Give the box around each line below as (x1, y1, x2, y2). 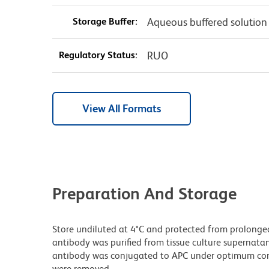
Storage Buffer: (72, 15, 138, 27)
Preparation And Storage (52, 183, 237, 203)
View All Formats (82, 101, 161, 115)
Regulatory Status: (58, 49, 138, 61)
